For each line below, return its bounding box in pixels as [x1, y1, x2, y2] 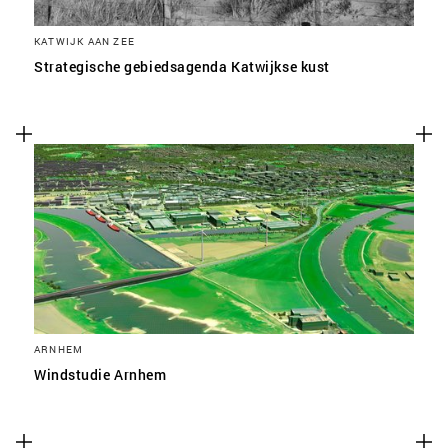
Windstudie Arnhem [34, 365, 167, 384]
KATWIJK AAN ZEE [34, 34, 135, 48]
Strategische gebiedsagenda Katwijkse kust [34, 57, 330, 76]
